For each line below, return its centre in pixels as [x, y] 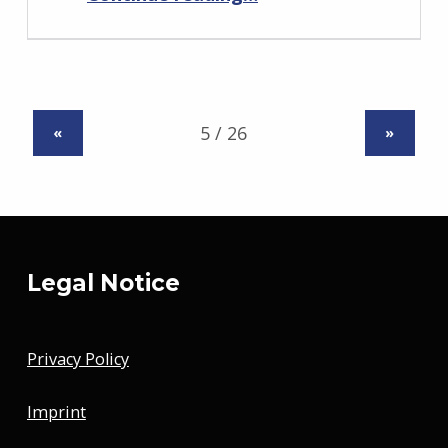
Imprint [56, 411]
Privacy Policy [77, 359]
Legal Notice [103, 283]
